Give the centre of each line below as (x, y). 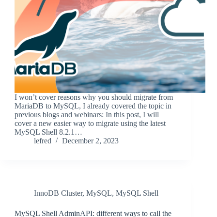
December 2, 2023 (90, 141)
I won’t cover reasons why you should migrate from (94, 97)
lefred (43, 141)
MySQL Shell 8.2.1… (48, 132)
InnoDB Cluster (58, 193)
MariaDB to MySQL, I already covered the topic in (93, 106)
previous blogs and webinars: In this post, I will (87, 115)
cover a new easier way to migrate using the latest (90, 124)
